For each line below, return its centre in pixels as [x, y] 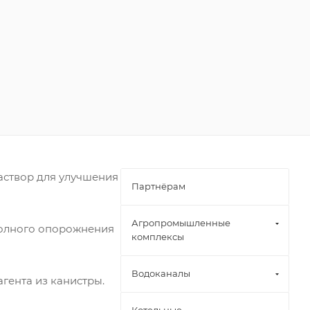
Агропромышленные [181, 223]
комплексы [158, 237]
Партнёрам [158, 186]
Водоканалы [161, 274]
